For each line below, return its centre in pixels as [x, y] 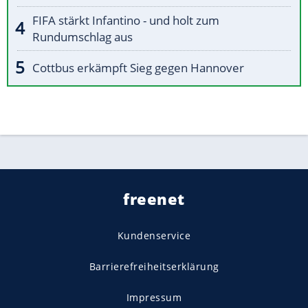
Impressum [154, 298]
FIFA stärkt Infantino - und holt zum [126, 21]
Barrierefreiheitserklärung [154, 267]
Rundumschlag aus [82, 37]
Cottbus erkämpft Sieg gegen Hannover [138, 68]
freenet [154, 199]
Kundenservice [154, 236]
